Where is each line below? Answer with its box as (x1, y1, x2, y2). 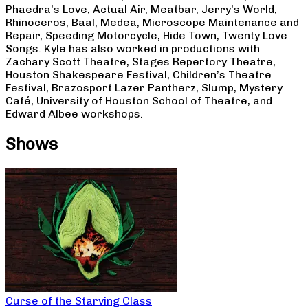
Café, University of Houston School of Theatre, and (5, 93, 272, 107)
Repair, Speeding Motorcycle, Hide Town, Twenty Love (5, 28, 287, 42)
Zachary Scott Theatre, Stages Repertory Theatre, (5, 54, 276, 68)
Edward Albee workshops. (5, 107, 143, 120)
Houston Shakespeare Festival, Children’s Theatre (5, 67, 272, 81)
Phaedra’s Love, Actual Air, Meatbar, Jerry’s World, (5, 2, 277, 16)
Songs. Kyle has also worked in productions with (5, 41, 260, 55)
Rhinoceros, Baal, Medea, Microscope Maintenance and (5, 15, 299, 29)
